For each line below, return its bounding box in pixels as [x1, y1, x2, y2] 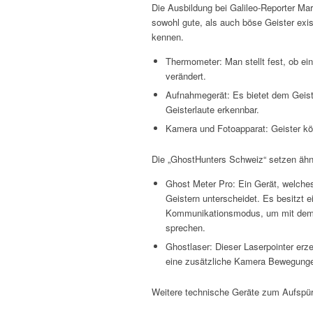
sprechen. [166, 221, 205, 235]
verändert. [166, 68, 206, 82]
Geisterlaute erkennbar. [166, 102, 259, 116]
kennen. [152, 29, 184, 43]
